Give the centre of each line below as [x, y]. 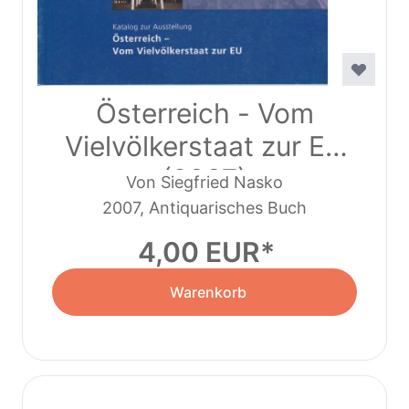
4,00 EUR [199, 252]
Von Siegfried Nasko [204, 183]
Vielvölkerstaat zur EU [204, 147]
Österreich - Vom [204, 114]
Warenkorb [208, 292]
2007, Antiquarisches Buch [204, 208]
